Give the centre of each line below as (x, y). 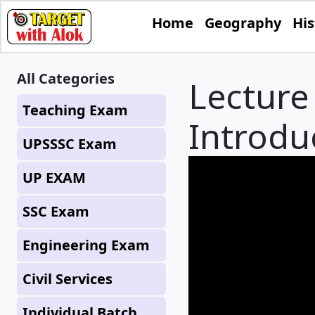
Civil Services (67, 279)
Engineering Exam (86, 245)
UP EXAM (54, 178)
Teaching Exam (75, 110)
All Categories (66, 78)
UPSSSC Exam (70, 144)
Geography (243, 23)
